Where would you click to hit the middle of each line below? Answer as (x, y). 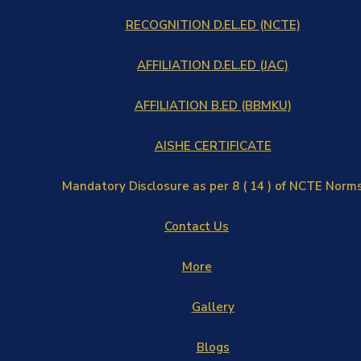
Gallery (213, 307)
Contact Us (197, 226)
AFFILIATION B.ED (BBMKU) (213, 106)
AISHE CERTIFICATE (213, 146)
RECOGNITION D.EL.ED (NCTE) (213, 25)
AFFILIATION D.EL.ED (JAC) (213, 65)
